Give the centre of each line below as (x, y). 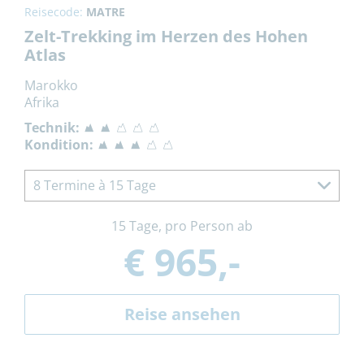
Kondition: (59, 144)
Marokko (51, 85)
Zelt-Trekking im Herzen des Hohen (166, 36)
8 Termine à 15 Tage (95, 185)
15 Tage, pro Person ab (182, 225)
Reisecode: (55, 11)
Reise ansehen (182, 314)
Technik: (52, 127)
